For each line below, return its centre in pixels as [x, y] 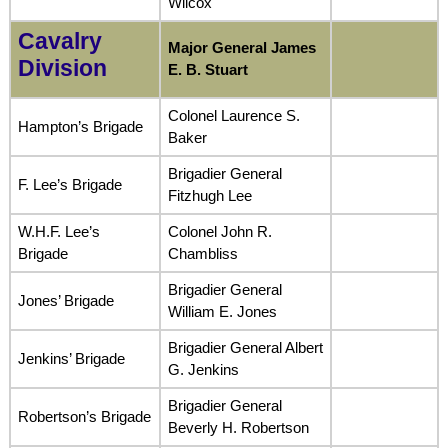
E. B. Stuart [207, 69]
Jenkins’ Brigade [71, 358]
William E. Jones [222, 311]
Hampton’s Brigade [80, 126]
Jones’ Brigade [65, 300]
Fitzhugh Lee [209, 195]
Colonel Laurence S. [233, 115]
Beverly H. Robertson [238, 427]
